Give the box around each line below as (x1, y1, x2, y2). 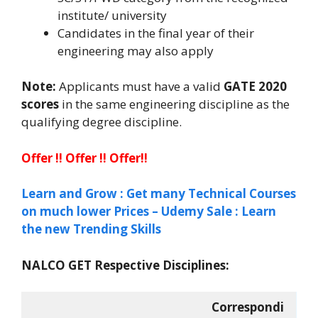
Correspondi (211, 299, 284, 315)
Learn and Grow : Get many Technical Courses (21, 185, 296, 202)
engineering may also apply (57, 42, 214, 59)
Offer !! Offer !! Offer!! (21, 149, 148, 166)
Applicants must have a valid (56, 78, 224, 94)
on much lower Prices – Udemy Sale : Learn (21, 203, 276, 219)
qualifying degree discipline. (21, 114, 182, 130)
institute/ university (57, 6, 167, 23)
